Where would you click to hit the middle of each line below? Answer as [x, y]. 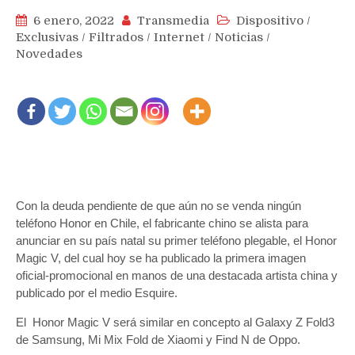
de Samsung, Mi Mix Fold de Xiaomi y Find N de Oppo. [158, 339]
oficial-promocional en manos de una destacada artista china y [177, 275]
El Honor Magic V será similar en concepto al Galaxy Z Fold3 [175, 322]
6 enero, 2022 [74, 20]
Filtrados [116, 37]
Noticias [239, 37]
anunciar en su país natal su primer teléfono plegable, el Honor [176, 240]
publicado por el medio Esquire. [97, 292]
